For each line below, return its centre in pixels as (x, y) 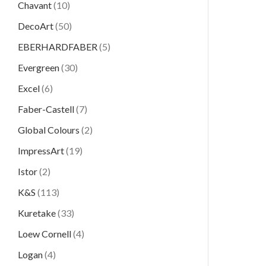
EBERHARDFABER (58, 47)
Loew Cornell (45, 234)
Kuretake (37, 213)
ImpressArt (41, 151)
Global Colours (49, 130)
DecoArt (36, 26)
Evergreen (39, 67)
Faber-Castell (46, 109)
